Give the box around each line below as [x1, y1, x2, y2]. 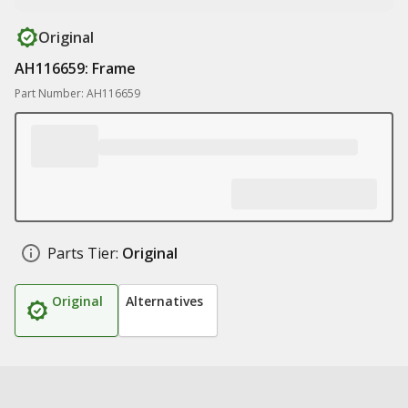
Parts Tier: [47, 243, 118, 263]
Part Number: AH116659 [15, 86, 140, 101]
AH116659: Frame [15, 58, 136, 78]
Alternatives [126, 292, 203, 310]
